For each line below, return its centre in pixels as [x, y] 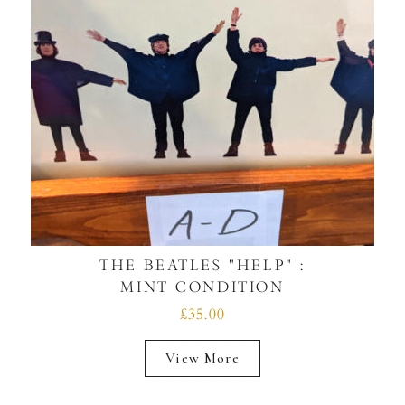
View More [202, 358]
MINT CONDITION [202, 287]
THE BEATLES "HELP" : [202, 265]
